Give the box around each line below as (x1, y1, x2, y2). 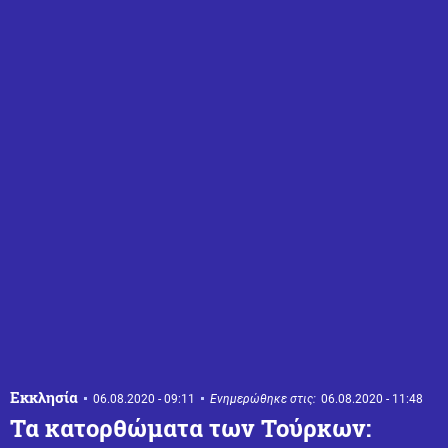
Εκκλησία (10, 386, 78, 407)
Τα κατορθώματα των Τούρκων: (10, 411, 371, 444)
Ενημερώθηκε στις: (210, 391, 316, 406)
